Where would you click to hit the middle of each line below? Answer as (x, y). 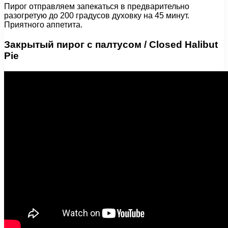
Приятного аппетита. (43, 25)
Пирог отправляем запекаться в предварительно (97, 7)
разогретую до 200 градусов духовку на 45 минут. (97, 16)
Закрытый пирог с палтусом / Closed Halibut (111, 44)
